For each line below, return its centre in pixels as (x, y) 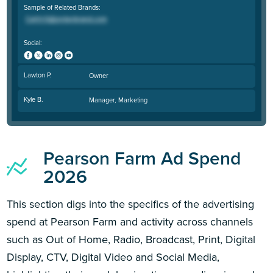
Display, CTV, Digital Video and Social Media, (113, 257)
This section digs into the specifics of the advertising (131, 204)
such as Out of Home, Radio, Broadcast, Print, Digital (131, 239)
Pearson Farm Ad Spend (142, 158)
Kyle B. (33, 100)
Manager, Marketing (119, 100)
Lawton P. (37, 75)
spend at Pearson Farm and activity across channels (130, 221)
